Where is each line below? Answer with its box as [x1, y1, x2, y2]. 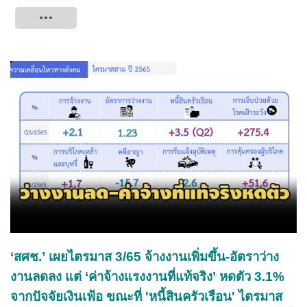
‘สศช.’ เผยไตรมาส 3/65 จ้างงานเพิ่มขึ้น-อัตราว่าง [10, 249, 279, 264]
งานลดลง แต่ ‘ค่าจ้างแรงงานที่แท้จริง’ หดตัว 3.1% [10, 269, 284, 284]
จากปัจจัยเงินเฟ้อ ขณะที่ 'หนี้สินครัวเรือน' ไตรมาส [10, 288, 282, 304]
